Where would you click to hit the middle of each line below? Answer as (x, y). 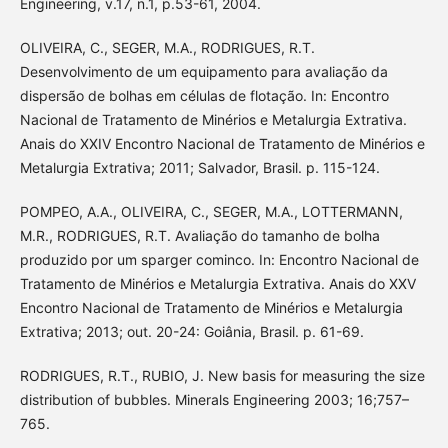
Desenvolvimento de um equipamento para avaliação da (203, 72)
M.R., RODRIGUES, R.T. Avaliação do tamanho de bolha (199, 236)
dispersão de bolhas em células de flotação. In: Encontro (204, 96)
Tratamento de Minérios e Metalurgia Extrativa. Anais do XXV (217, 284)
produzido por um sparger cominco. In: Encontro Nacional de (219, 260)
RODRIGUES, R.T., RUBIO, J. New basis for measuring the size (222, 376)
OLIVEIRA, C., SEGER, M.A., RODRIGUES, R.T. (167, 48)
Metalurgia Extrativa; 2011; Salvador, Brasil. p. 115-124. (199, 168)
